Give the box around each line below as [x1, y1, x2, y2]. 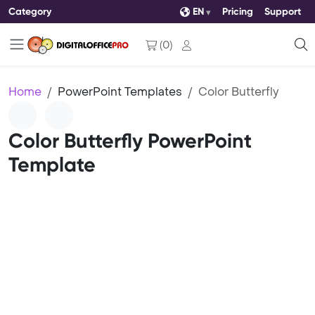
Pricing [222, 6, 253, 18]
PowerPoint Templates [58, 84, 182, 99]
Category [8, 5, 51, 18]
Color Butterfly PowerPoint [8, 129, 252, 153]
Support [264, 6, 301, 18]
